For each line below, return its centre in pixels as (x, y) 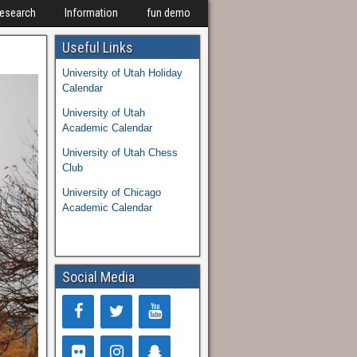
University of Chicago (112, 192)
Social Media (98, 277)
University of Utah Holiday (122, 73)
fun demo (169, 13)
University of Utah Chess (120, 153)
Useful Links (98, 47)
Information (91, 13)
